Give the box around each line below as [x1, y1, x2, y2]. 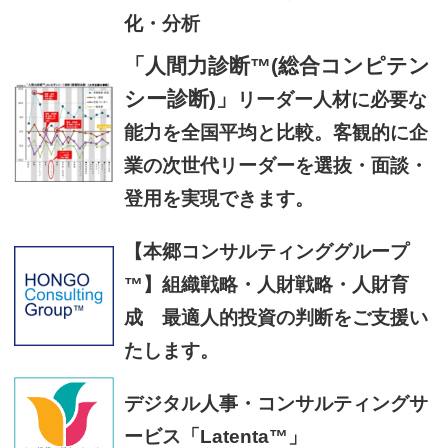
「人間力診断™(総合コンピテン [123, 54, 430, 78]
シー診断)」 [123, 87, 237, 111]
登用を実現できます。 [123, 188, 314, 209]
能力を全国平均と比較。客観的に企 [123, 122, 428, 143]
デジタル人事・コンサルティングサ [123, 393, 428, 414]
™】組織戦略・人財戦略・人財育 [123, 274, 409, 295]
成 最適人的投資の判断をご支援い [123, 307, 428, 328]
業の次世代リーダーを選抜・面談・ [123, 155, 428, 176]
